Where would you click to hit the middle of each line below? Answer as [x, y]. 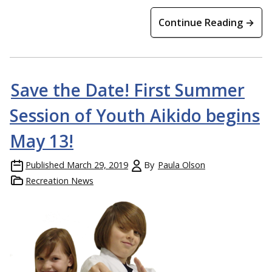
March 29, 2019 [97, 165]
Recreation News [59, 180]
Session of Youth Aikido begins [135, 115]
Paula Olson [182, 165]
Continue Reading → [206, 22]
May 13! [42, 141]
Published [45, 165]
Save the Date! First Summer [128, 90]
